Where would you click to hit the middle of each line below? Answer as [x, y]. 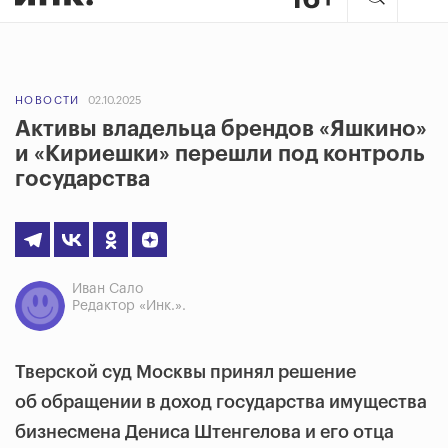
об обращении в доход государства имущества [221, 402]
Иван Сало [107, 289]
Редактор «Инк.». [129, 306]
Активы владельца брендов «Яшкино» [221, 129]
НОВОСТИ [47, 100]
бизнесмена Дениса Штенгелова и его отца [204, 432]
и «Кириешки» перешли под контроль [220, 154]
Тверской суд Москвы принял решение [185, 372]
